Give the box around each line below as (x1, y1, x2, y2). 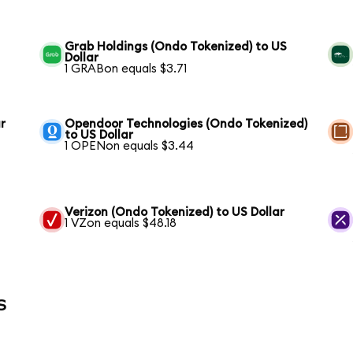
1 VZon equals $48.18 (65, 217, 177, 229)
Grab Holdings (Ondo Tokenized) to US (65, 40, 288, 53)
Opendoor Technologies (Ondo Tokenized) (65, 117, 308, 130)
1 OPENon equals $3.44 (65, 139, 195, 152)
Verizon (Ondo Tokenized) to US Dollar (65, 206, 285, 218)
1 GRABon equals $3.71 (65, 62, 188, 75)
